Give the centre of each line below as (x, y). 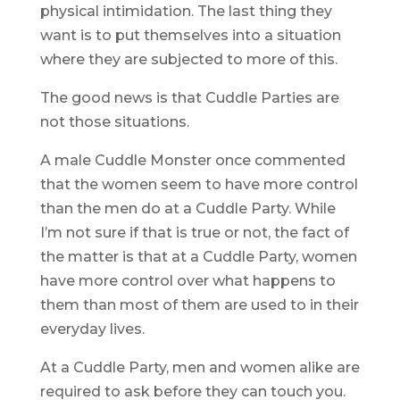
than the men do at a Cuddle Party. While (187, 209)
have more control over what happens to (187, 281)
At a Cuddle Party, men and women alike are (200, 368)
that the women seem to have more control (199, 185)
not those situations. (114, 122)
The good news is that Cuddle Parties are (189, 98)
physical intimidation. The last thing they (186, 12)
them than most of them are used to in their (199, 305)
